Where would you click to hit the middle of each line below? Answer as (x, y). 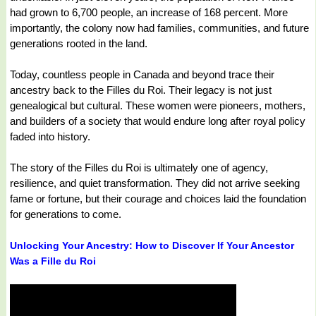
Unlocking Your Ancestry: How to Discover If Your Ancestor (152, 246)
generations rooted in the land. (79, 44)
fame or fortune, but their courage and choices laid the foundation (158, 199)
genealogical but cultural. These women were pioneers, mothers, (158, 106)
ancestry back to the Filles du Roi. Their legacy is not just (141, 90)
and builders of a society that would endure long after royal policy (158, 121)
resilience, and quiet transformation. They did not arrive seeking (155, 183)
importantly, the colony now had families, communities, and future (159, 28)
